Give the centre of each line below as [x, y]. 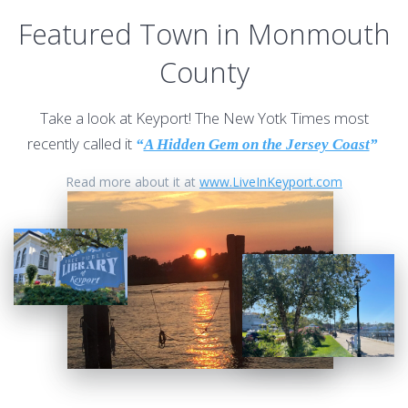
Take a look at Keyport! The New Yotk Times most [204, 117]
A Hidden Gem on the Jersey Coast [256, 144]
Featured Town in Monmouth [204, 33]
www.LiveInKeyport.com [271, 181]
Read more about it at [133, 181]
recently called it [81, 143]
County [204, 71]
